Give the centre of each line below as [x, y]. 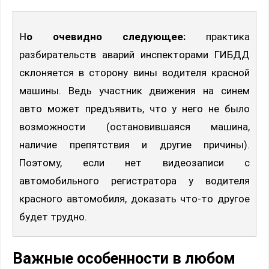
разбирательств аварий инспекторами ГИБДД [134, 55]
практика [218, 37]
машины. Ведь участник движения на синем [134, 91]
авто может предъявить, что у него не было [134, 109]
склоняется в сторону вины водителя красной [134, 73]
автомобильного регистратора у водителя [134, 181]
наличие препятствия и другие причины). [134, 145]
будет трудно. [53, 217]
